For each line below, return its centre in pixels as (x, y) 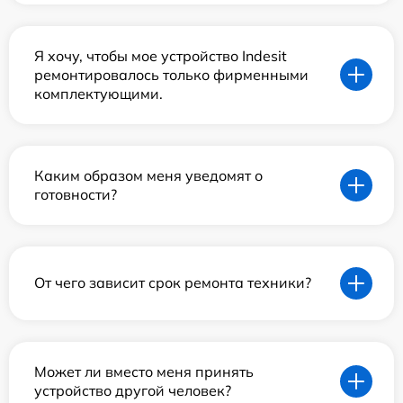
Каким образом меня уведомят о (148, 175)
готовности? (76, 194)
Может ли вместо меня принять (144, 371)
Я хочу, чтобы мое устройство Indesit (161, 55)
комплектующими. (99, 93)
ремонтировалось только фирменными (171, 74)
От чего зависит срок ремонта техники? (173, 283)
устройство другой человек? (133, 390)
